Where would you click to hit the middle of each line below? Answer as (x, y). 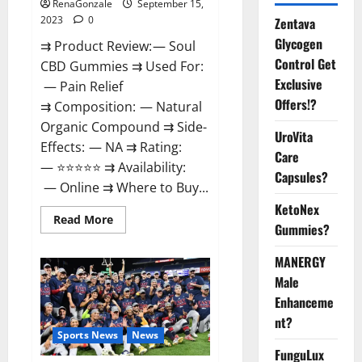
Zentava (295, 23)
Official (132, 287)
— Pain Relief (82, 87)
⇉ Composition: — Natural (121, 107)
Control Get (305, 64)
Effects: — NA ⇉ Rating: (111, 147)
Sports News (88, 335)
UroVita (293, 137)
